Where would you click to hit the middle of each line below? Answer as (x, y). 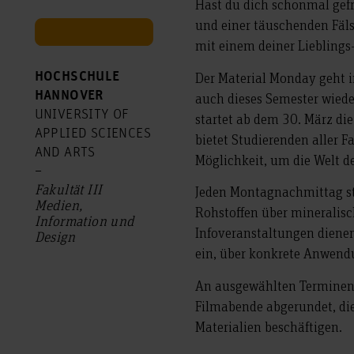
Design (55, 237)
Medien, (58, 205)
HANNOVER (69, 96)
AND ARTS (65, 153)
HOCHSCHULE (77, 77)
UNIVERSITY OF (82, 115)
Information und (84, 221)
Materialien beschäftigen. (269, 326)
